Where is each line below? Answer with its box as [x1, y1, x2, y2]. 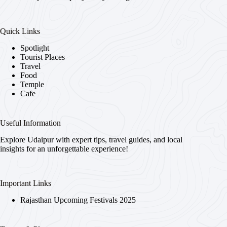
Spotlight [20, 43, 49, 52]
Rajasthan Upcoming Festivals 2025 [20, 195, 136, 204]
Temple [20, 80, 44, 89]
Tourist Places [20, 52, 65, 61]
